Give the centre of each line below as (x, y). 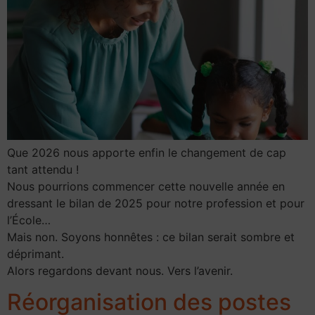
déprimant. (36, 253)
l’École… (29, 220)
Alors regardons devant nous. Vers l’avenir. (120, 270)
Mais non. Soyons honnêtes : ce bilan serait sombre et (151, 237)
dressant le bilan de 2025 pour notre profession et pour (156, 203)
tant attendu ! (43, 169)
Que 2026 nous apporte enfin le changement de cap (147, 152)
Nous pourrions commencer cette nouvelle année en (146, 186)
